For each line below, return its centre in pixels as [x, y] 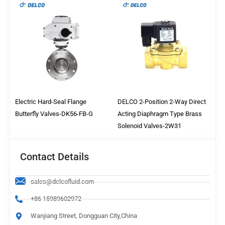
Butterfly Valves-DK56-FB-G [54, 114]
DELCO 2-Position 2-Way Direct [162, 101]
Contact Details [54, 157]
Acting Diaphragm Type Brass [160, 114]
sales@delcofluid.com [62, 182]
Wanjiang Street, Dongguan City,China [84, 216]
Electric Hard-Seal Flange [51, 101]
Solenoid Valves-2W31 [149, 126]
